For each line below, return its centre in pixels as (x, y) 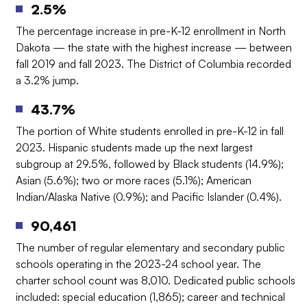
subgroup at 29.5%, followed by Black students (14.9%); (150, 164)
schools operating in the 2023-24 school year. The (138, 264)
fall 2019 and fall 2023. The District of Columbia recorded (153, 64)
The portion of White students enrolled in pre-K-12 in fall (150, 131)
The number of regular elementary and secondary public (150, 248)
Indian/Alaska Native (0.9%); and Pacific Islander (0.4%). (149, 197)
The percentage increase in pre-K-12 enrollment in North (151, 31)
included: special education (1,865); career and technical (150, 297)
